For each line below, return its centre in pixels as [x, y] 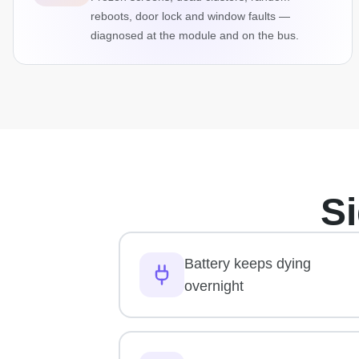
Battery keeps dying [248, 264]
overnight [214, 286]
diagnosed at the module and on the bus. [195, 36]
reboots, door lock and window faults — [190, 16]
